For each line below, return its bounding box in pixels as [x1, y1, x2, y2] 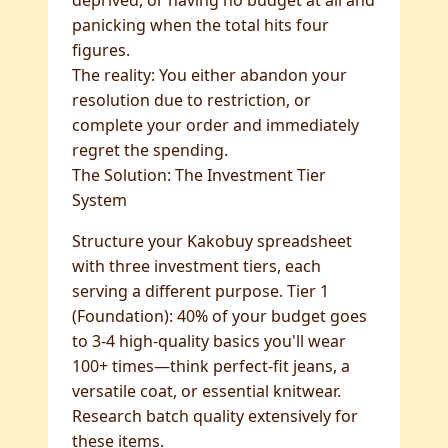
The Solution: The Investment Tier [72, 164, 326, 186]
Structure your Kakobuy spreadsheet [72, 230, 352, 252]
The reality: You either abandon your [72, 64, 347, 86]
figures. [72, 39, 130, 61]
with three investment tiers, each [72, 255, 321, 277]
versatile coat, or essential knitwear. [72, 380, 341, 402]
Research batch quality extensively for [72, 405, 358, 427]
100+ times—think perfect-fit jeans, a [72, 355, 350, 377]
